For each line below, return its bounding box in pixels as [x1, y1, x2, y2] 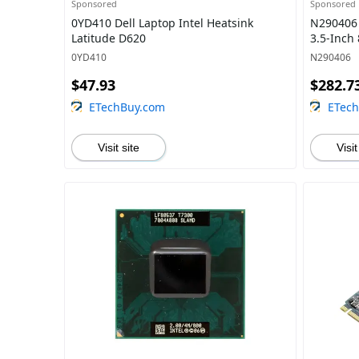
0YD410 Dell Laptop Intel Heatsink [71, 15, 253, 30]
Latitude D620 [71, 30, 146, 46]
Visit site [98, 141, 139, 154]
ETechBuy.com [89, 99, 165, 115]
